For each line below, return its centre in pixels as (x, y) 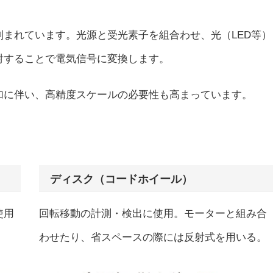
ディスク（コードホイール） (121, 179)
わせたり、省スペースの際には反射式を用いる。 (153, 237)
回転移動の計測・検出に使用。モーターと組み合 (153, 214)
